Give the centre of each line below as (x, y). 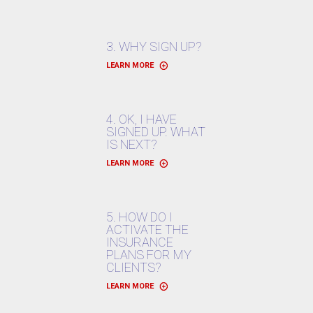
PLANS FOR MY (149, 255)
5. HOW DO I (139, 217)
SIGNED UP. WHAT (156, 132)
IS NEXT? (132, 144)
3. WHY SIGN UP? (154, 46)
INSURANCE (140, 242)
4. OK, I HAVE (141, 119)
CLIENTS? (134, 267)
